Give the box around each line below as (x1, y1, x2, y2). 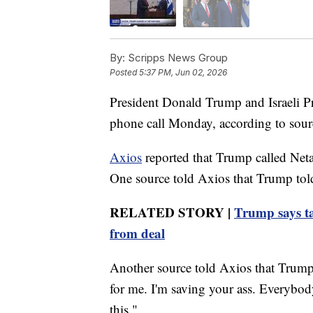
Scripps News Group (125, 50, 228, 64)
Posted (110, 66, 139, 78)
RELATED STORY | (110, 202, 234, 221)
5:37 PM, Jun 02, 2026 (139, 66, 227, 78)
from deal (110, 223, 165, 242)
